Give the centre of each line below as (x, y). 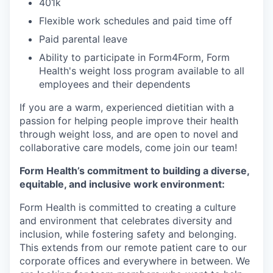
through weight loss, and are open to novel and (129, 134)
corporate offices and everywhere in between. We (135, 261)
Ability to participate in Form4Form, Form (134, 57)
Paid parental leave (83, 39)
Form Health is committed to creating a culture (128, 207)
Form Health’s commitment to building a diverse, (134, 171)
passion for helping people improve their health (129, 121)
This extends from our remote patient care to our (133, 247)
